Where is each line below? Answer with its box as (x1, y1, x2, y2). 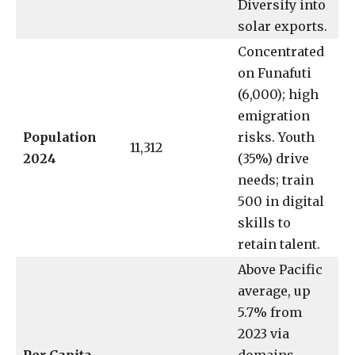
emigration (238, 108, 310, 124)
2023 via (238, 326, 289, 342)
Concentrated (238, 44, 324, 60)
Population (23, 129, 97, 146)
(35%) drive (238, 151, 309, 167)
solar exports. (238, 18, 327, 35)
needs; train (238, 172, 314, 189)
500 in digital (238, 193, 324, 210)
